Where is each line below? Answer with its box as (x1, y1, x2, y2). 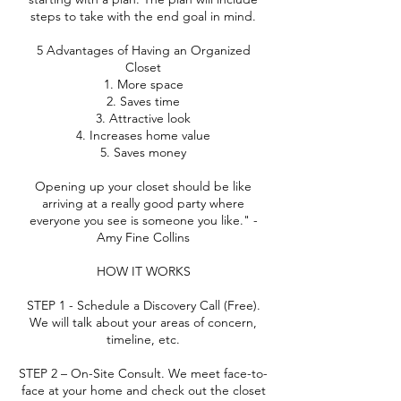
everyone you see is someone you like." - (29, 212, 258, 228)
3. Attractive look (96, 110, 191, 126)
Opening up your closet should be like (35, 178, 252, 194)
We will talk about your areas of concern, (30, 314, 257, 330)
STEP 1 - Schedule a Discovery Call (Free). (26, 297, 260, 313)
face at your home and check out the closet (21, 382, 266, 398)
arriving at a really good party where (42, 195, 244, 211)
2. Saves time (107, 93, 180, 109)
